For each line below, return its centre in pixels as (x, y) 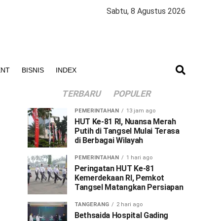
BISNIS (33, 70)
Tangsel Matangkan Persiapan (129, 187)
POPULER (132, 94)
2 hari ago (129, 204)
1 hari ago (139, 158)
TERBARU (81, 94)
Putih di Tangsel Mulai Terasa (127, 131)
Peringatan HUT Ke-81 (114, 168)
